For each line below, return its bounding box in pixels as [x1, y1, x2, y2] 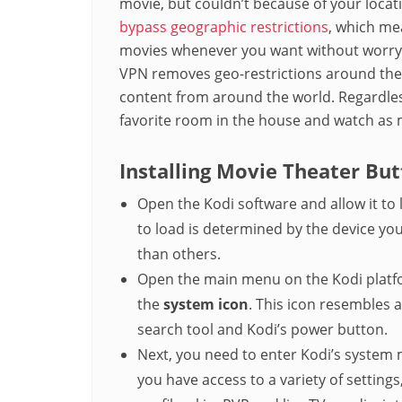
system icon [163, 293, 249, 314]
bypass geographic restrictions [119, 16, 328, 37]
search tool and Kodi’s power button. [137, 319, 388, 339]
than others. [137, 243, 221, 264]
